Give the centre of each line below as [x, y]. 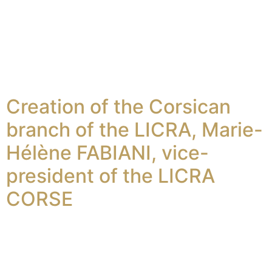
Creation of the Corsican [118, 106]
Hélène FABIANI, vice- [107, 152]
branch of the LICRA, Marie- [134, 129]
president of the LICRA [110, 175]
